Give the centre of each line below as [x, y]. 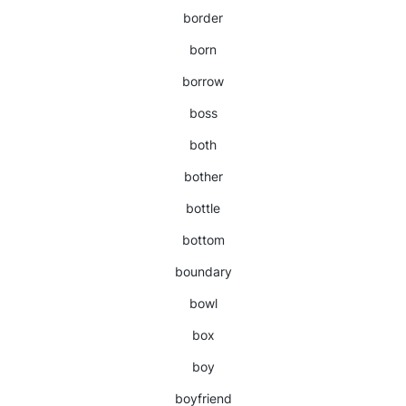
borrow [203, 81]
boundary [203, 271]
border [203, 18]
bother [203, 176]
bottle [203, 208]
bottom [203, 240]
